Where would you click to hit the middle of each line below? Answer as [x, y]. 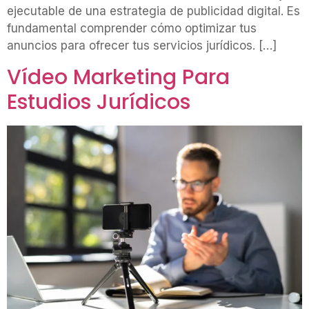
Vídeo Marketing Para [118, 77]
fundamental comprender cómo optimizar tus [132, 29]
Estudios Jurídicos [99, 102]
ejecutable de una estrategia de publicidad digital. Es [153, 11]
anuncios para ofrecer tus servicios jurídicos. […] [142, 46]
